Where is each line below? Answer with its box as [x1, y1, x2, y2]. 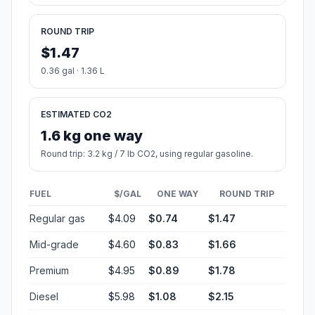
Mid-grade [30, 238, 79, 251]
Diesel [30, 290, 58, 303]
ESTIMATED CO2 [41, 109, 112, 120]
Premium [30, 264, 69, 277]
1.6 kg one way [41, 127, 143, 145]
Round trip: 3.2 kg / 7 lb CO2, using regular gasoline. [41, 148, 253, 160]
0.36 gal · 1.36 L [41, 65, 105, 77]
